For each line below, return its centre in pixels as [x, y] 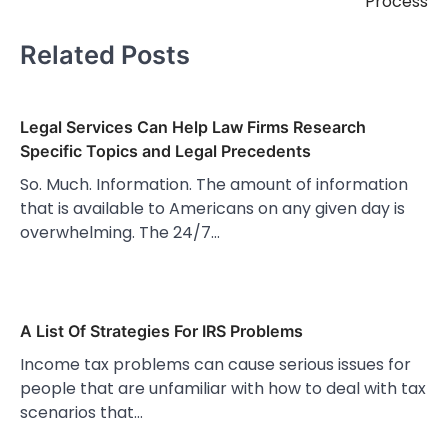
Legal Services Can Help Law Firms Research [193, 127]
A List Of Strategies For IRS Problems [161, 331]
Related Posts [105, 54]
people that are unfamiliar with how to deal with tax [223, 389]
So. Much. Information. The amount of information [214, 185]
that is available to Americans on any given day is [212, 209]
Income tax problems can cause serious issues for [215, 365]
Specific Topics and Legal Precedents [165, 151]
